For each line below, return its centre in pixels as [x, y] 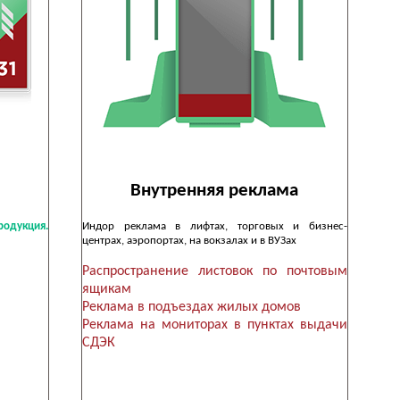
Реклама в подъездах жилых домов [191, 308]
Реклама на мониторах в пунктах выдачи [214, 325]
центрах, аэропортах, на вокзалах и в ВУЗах [189, 240]
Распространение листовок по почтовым [214, 272]
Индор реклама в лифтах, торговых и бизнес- [214, 226]
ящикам [106, 290]
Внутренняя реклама [215, 190]
